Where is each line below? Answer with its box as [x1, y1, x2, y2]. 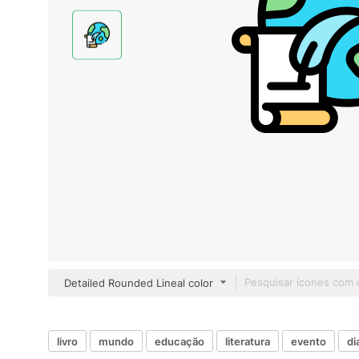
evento [291, 334, 326, 348]
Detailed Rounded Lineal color [64, 276, 213, 289]
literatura [225, 334, 270, 348]
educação [155, 334, 204, 348]
